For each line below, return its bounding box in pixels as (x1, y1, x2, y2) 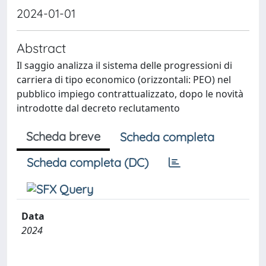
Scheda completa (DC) (27, 154, 148, 170)
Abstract (17, 39, 66, 56)
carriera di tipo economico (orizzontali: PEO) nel (17, 72, 231, 86)
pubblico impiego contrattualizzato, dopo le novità (17, 87, 243, 100)
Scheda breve (26, 128, 100, 144)
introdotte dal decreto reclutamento (17, 101, 180, 115)
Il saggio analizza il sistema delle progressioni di (17, 58, 232, 72)
